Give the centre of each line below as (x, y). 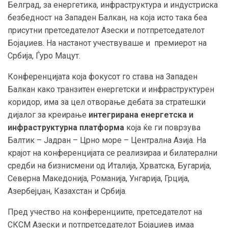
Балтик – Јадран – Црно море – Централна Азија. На (107, 140)
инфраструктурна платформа (67, 127)
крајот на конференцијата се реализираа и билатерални (112, 153)
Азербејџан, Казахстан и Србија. (67, 191)
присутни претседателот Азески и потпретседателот (106, 30)
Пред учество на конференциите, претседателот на (105, 212)
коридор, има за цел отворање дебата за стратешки (107, 102)
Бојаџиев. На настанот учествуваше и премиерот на (107, 43)
